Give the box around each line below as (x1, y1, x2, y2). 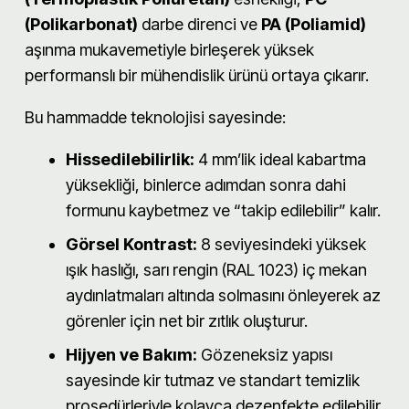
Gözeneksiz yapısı (197, 344, 332, 364)
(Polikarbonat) (25, 14, 138, 34)
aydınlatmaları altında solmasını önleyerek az (66, 285, 381, 305)
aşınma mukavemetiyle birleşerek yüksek (25, 39, 314, 59)
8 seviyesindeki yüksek (197, 234, 366, 254)
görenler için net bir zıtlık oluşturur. (66, 310, 308, 330)
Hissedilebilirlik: (66, 149, 194, 169)
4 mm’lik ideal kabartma (194, 149, 366, 169)
